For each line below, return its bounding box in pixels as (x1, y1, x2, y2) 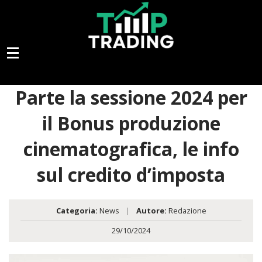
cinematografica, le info (23, 136, 239, 162)
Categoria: (56, 205, 98, 216)
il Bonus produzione (42, 111, 220, 136)
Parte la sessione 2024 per (15, 85, 247, 111)
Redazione (166, 205, 206, 216)
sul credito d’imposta (37, 162, 225, 188)
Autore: (136, 205, 167, 216)
